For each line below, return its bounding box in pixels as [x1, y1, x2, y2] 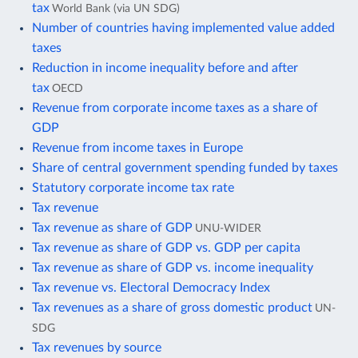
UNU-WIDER [195, 221, 261, 234]
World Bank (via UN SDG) [52, 2, 180, 14]
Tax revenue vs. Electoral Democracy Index [32, 280, 270, 294]
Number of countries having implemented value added [32, 21, 335, 34]
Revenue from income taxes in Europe [32, 141, 243, 154]
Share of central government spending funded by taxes [32, 161, 338, 174]
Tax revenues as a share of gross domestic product [32, 300, 312, 314]
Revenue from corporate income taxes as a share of [32, 101, 318, 114]
